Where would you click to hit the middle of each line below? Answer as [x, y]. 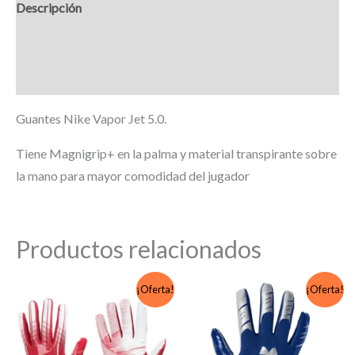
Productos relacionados [139, 249]
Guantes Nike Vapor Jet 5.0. [91, 119]
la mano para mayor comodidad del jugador [133, 176]
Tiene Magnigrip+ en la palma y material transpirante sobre [176, 154]
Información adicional [75, 43]
